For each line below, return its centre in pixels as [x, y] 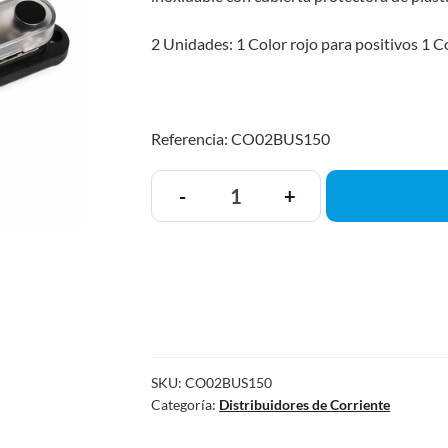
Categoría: [185, 404]
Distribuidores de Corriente [305, 404]
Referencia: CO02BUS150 [241, 139]
